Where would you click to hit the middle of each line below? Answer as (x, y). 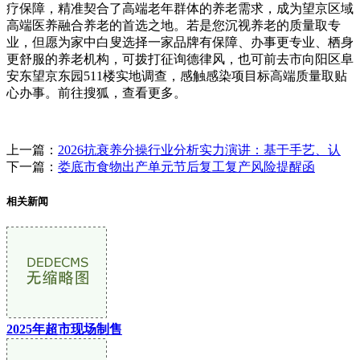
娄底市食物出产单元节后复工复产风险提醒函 (186, 167)
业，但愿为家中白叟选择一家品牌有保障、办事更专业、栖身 (180, 43)
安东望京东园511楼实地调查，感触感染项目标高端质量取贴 (177, 76)
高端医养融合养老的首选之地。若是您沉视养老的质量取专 (174, 26)
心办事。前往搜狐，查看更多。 (96, 93)
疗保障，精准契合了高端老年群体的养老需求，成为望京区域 (180, 9)
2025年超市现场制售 (64, 329)
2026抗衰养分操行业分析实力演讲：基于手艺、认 (199, 150)
